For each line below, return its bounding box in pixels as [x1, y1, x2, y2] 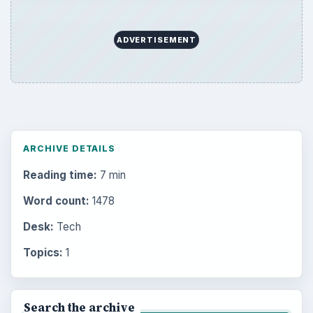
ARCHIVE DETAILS [22, 143, 116, 154]
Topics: [22, 246, 63, 260]
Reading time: [22, 168, 97, 182]
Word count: [22, 194, 89, 208]
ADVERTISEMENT [116, 35, 197, 45]
